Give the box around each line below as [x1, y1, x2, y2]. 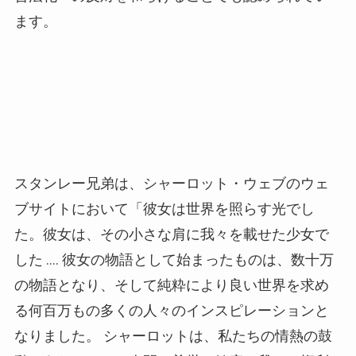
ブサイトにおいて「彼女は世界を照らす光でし [14, 199, 315, 217]
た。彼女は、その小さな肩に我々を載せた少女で [14, 225, 329, 242]
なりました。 [14, 327, 100, 344]
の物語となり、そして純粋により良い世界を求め [14, 276, 329, 293]
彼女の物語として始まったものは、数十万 [61, 250, 334, 268]
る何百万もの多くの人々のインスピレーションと [14, 301, 329, 319]
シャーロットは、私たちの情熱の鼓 [103, 327, 332, 344]
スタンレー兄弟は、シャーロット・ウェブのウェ [14, 174, 329, 192]
